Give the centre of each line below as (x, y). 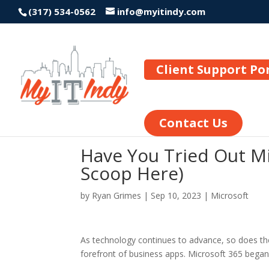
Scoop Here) (132, 173)
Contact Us (193, 122)
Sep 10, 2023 (176, 195)
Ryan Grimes (117, 195)
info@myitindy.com (161, 12)
